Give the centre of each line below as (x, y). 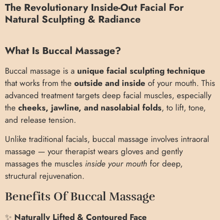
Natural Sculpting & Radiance (73, 19)
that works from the (40, 83)
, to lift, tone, (184, 107)
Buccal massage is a (41, 70)
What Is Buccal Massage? (63, 51)
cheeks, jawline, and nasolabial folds (90, 107)
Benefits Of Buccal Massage (80, 196)
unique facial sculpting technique (141, 70)
